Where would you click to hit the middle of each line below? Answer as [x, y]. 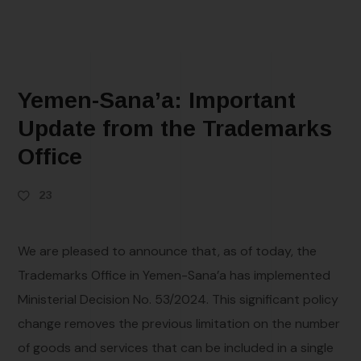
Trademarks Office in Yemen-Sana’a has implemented [174, 275]
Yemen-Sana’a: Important [157, 100]
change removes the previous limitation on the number [179, 323]
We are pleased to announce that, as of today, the [168, 251]
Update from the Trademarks [175, 128]
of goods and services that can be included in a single [176, 347]
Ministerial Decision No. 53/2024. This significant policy [178, 299]
